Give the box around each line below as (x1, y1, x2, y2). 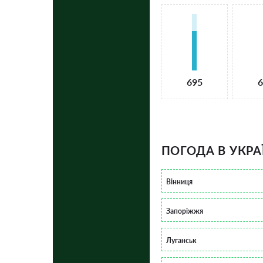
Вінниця (166, 177, 193, 186)
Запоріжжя (166, 206, 203, 215)
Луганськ (166, 235, 197, 245)
